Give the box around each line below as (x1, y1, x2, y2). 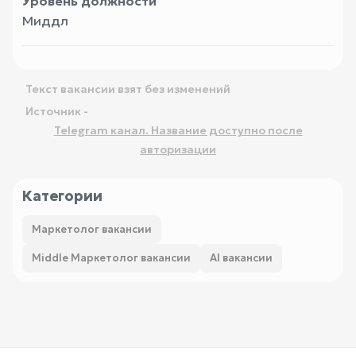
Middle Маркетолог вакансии (32, 251, 191, 265)
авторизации (140, 142, 216, 157)
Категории (22, 187, 103, 205)
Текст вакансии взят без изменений (25, 82, 230, 96)
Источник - (25, 104, 88, 118)
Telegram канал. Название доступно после (53, 123, 303, 137)
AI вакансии (210, 251, 273, 265)
